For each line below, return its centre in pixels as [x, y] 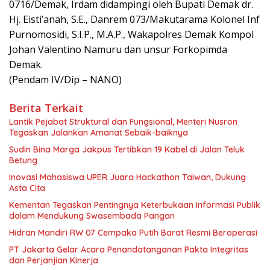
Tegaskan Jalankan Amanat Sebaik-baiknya [99, 132]
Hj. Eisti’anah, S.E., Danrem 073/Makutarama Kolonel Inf [134, 19]
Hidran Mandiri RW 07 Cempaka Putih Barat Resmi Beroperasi [133, 232]
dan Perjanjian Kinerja [54, 260]
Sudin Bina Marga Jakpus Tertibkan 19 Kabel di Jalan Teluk [127, 149]
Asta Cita [27, 188]
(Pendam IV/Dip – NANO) [65, 79]
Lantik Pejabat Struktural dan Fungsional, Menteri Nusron [123, 121]
